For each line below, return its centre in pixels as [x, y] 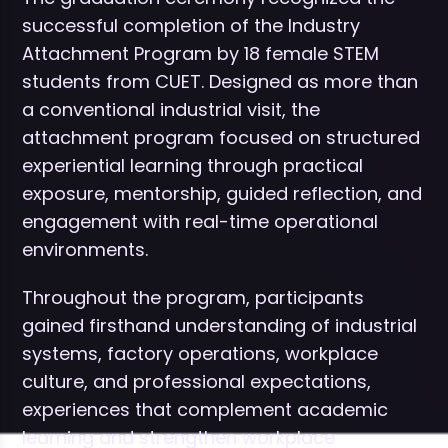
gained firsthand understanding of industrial [219, 325]
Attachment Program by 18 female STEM [200, 53]
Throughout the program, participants [193, 297]
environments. [85, 249]
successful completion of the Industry [191, 25]
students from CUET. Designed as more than [220, 81]
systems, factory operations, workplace [200, 353]
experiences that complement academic [205, 409]
